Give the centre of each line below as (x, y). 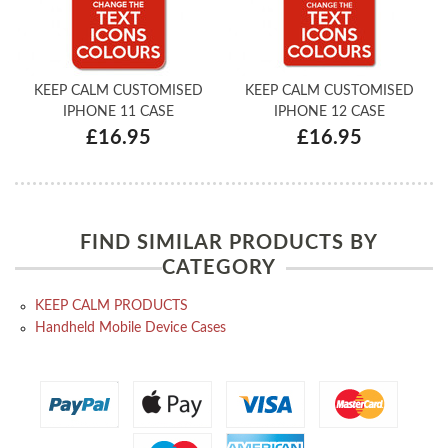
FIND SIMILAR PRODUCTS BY (229, 243)
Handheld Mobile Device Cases (130, 328)
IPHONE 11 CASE (118, 111)
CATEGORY (219, 268)
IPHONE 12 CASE (330, 111)
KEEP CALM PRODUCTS (111, 306)
